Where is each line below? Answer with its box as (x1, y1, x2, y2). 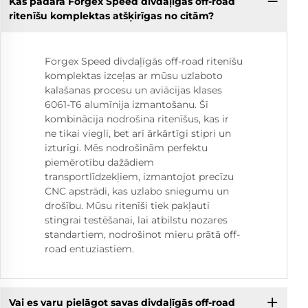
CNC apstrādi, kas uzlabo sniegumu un (45, 184, 229, 197)
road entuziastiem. (45, 242, 134, 255)
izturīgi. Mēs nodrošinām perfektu (45, 141, 208, 154)
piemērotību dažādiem (45, 155, 154, 168)
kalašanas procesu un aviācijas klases (45, 83, 222, 96)
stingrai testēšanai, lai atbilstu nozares (45, 213, 228, 226)
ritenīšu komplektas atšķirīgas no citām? (8, 10, 214, 23)
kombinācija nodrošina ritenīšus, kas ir (45, 112, 229, 125)
